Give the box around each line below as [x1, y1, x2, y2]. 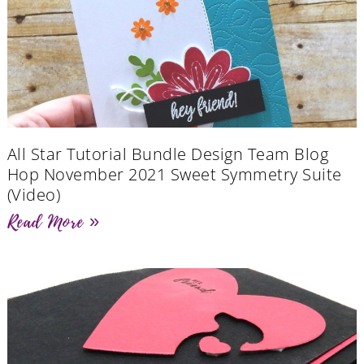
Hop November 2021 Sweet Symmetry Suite [6, 163, 342, 186]
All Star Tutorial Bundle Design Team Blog [6, 143, 329, 166]
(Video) [6, 184, 61, 206]
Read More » [6, 209, 100, 236]
